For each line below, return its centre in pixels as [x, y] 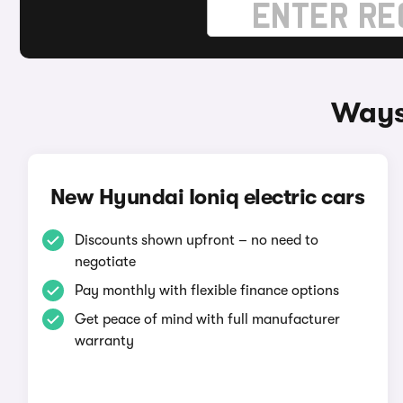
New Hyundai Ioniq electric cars [207, 197]
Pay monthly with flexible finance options [206, 291]
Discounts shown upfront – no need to [196, 240]
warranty [104, 341]
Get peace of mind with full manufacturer [207, 319]
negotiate [105, 262]
